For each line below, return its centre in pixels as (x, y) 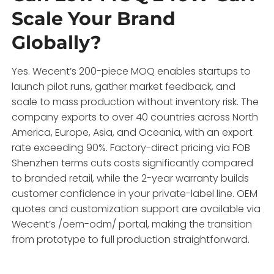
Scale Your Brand (94, 18)
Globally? (57, 42)
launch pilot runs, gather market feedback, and (124, 86)
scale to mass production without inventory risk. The (135, 102)
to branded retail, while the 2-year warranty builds (131, 178)
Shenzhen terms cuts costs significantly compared (133, 163)
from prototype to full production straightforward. (131, 239)
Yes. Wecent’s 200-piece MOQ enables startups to (131, 71)
